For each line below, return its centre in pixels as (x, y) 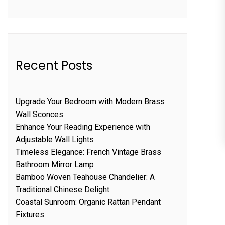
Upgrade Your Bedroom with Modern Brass (90, 101)
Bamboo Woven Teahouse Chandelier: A (85, 177)
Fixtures (30, 214)
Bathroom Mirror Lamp (55, 164)
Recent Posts (54, 65)
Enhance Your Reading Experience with (83, 127)
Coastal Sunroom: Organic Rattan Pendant (88, 202)
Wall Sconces (39, 114)
